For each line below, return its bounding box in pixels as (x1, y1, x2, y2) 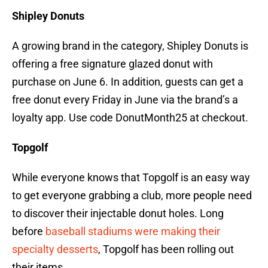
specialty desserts (12, 243, 98, 256)
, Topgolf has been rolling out (98, 243, 234, 256)
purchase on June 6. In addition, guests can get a (12, 75, 243, 89)
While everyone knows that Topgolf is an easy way (12, 171, 250, 184)
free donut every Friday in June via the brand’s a (12, 93, 238, 106)
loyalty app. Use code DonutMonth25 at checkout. (12, 111, 248, 124)
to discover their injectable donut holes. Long (12, 207, 224, 220)
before (12, 225, 43, 238)
